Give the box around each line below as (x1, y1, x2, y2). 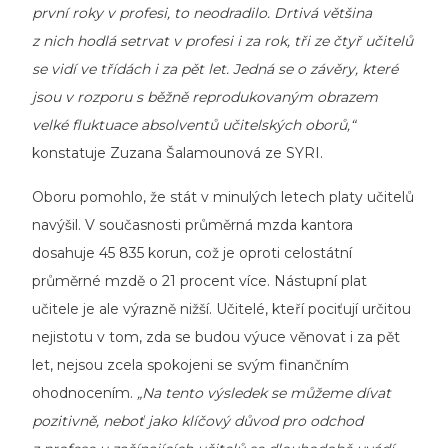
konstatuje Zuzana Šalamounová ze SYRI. (32, 143, 327, 162)
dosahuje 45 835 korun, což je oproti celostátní (32, 243, 352, 262)
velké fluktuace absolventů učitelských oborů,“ (32, 115, 355, 134)
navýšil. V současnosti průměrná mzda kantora (32, 215, 353, 234)
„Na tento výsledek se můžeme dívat (137, 383, 391, 402)
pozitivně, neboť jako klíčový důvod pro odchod (32, 411, 363, 430)
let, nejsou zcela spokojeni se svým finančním (32, 355, 349, 374)
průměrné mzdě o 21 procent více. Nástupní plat (32, 271, 367, 290)
